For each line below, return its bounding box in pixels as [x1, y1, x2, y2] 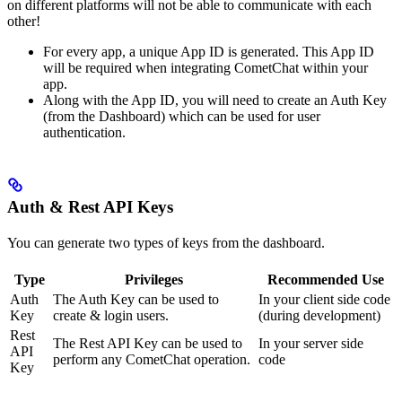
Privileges [125, 272, 183, 288]
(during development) [258, 308, 380, 324]
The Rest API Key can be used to [53, 336, 242, 352]
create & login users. [53, 308, 169, 324]
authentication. [43, 124, 126, 140]
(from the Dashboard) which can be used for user [43, 108, 320, 124]
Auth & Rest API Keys [7, 197, 173, 217]
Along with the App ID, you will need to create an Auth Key [43, 92, 387, 108]
